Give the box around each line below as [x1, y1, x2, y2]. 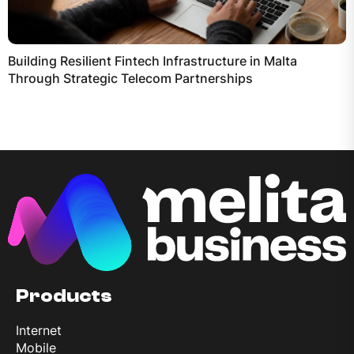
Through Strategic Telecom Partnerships [8, 70, 253, 86]
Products [16, 284, 112, 307]
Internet [16, 322, 62, 338]
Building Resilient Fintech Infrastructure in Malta [8, 52, 297, 69]
